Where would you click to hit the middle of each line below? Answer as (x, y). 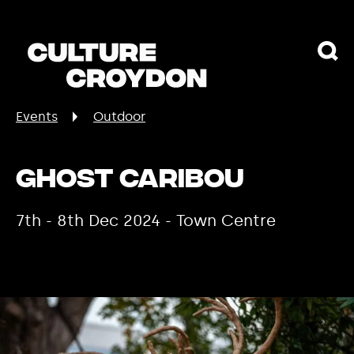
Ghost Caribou (130, 181)
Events (37, 117)
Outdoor (119, 117)
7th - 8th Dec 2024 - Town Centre (146, 220)
